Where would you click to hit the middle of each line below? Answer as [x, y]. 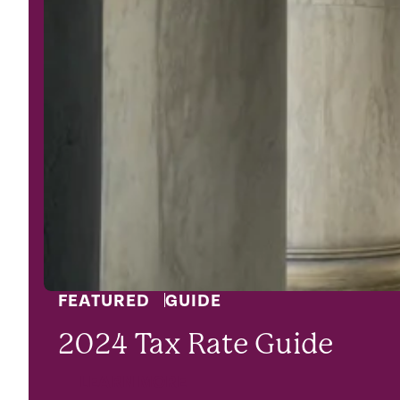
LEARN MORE [133, 382]
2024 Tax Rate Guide [196, 344]
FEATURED [104, 301]
